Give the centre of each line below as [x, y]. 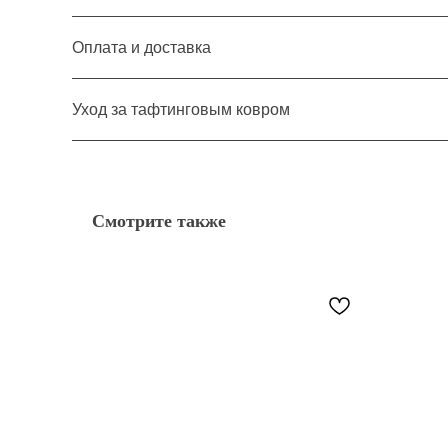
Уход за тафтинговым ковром [181, 109]
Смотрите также [159, 221]
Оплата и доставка [141, 47]
